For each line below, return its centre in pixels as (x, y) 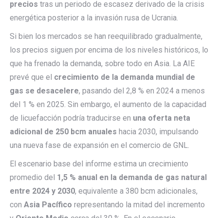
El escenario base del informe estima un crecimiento (99, 164)
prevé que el (32, 77)
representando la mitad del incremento (138, 205)
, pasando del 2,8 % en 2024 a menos (142, 91)
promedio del (33, 177)
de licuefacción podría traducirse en (71, 118)
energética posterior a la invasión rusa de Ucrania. (94, 18)
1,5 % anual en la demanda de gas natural (132, 177)
